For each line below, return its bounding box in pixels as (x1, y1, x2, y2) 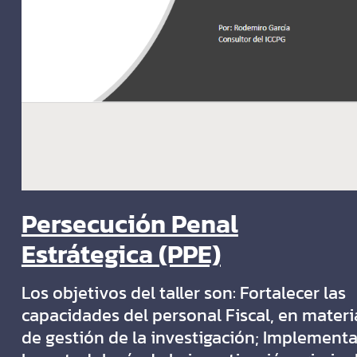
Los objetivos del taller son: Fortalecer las (21, 280, 346, 307)
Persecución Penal (21, 205, 238, 244)
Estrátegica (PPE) (21, 235, 221, 274)
